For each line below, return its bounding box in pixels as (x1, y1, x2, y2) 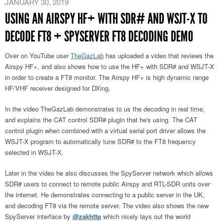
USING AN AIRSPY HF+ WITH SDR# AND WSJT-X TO (5, 10, 208, 28)
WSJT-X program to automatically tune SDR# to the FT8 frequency (5, 137, 196, 147)
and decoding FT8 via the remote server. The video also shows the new (5, 201, 209, 211)
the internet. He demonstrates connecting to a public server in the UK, (5, 190, 205, 200)
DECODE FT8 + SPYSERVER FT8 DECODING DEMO (5, 28, 193, 46)
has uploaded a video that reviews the (104, 51, 214, 61)
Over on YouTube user (5, 51, 71, 61)
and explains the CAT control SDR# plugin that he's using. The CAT (5, 115, 197, 125)
